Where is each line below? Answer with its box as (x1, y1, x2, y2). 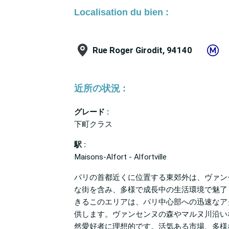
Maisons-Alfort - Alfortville (74, 152, 167, 162)
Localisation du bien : (74, 7, 169, 18)
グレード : (74, 107, 109, 117)
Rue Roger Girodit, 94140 (93, 45, 192, 56)
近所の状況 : (74, 83, 126, 94)
